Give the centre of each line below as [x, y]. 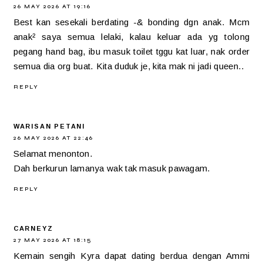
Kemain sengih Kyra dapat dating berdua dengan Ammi [131, 255]
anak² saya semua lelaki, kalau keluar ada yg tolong [131, 36]
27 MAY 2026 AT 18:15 [52, 240]
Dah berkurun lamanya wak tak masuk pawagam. [112, 168]
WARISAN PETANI [49, 126]
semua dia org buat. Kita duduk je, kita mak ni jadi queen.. [129, 66]
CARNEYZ [33, 228]
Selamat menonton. [53, 153]
